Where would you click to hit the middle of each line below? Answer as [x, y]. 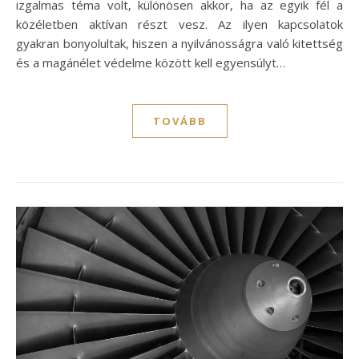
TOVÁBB [179, 121]
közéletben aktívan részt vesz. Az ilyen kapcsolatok [179, 24]
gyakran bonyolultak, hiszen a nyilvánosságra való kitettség [179, 43]
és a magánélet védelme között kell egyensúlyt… [151, 62]
